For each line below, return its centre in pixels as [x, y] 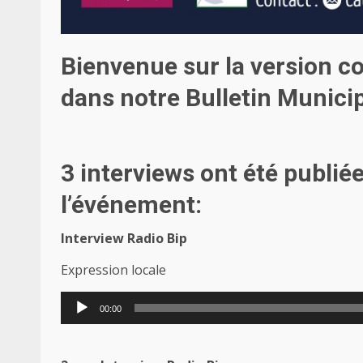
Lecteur [83, 300]
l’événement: [131, 204]
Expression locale [113, 269]
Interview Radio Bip [124, 238]
